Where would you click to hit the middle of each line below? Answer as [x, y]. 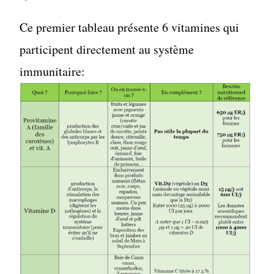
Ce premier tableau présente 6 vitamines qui [130, 27]
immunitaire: [53, 71]
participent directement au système [107, 49]
